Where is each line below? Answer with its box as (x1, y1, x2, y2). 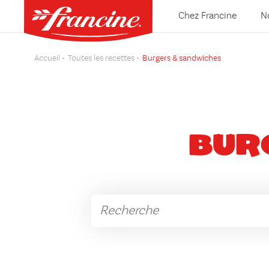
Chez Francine (178, 11, 237, 21)
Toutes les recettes (68, 54, 134, 62)
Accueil (34, 54, 60, 62)
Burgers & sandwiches (142, 54, 221, 62)
